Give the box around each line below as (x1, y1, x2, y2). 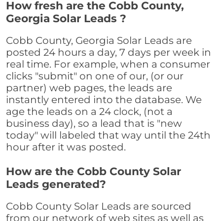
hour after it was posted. (6, 141, 126, 153)
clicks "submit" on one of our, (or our (6, 70, 184, 82)
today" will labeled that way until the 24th (6, 129, 211, 142)
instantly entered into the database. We (6, 94, 202, 106)
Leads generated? (6, 178, 106, 191)
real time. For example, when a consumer (6, 58, 210, 71)
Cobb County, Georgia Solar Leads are (6, 35, 192, 47)
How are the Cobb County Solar (6, 165, 181, 178)
